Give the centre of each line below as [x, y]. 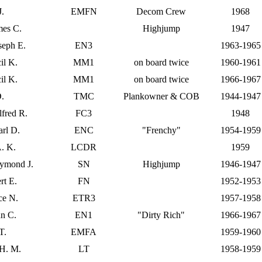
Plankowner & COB [161, 96]
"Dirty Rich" [161, 215]
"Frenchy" [161, 130]
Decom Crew [161, 11]
